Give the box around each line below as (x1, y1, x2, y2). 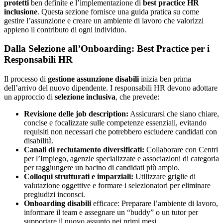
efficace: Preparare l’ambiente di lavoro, (91, 199, 218, 208)
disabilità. (24, 136, 54, 145)
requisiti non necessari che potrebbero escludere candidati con (24, 127, 217, 136)
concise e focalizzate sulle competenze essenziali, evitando (24, 118, 207, 127)
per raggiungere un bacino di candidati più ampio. (24, 163, 180, 172)
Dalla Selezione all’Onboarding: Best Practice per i (4, 43, 210, 54)
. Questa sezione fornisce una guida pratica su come (37, 7, 199, 16)
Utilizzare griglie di (133, 172, 196, 181)
